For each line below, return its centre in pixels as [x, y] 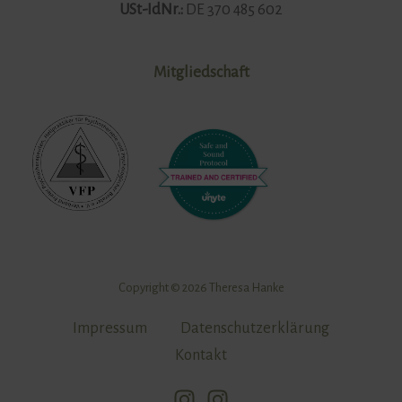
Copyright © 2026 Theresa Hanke [201, 287]
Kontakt [201, 355]
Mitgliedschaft [201, 73]
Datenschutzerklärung [254, 328]
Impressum [110, 328]
